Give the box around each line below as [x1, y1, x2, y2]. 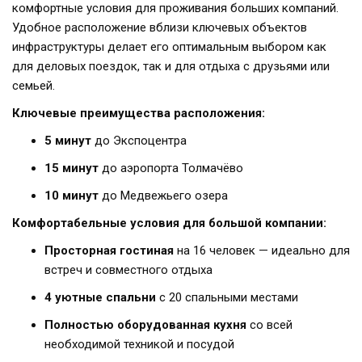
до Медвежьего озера [99, 188, 228, 204]
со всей [246, 318, 293, 333]
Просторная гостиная [44, 243, 174, 259]
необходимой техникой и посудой [44, 337, 234, 352]
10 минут [44, 188, 99, 204]
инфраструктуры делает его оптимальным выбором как [12, 40, 326, 55]
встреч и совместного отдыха [44, 263, 213, 278]
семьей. [12, 78, 55, 94]
